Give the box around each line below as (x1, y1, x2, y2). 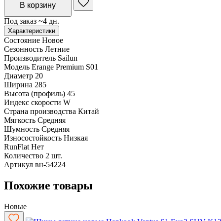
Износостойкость (4, 133, 62, 142)
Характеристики (8, 27, 55, 35)
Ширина (4, 80, 33, 89)
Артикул (4, 160, 33, 169)
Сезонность (4, 44, 43, 53)
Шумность (4, 124, 39, 133)
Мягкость (4, 115, 36, 124)
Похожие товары (4, 179, 93, 192)
